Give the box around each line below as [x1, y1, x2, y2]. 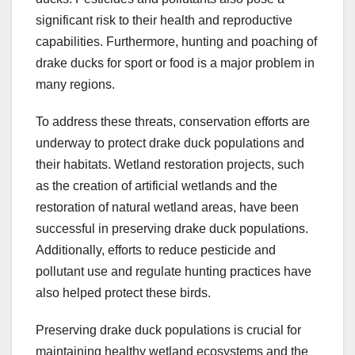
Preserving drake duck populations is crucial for [36, 323, 301, 337]
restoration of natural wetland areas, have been [36, 200, 299, 214]
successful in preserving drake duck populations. [36, 221, 308, 235]
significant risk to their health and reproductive [36, 13, 292, 27]
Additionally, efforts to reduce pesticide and [36, 242, 276, 257]
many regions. [36, 77, 115, 91]
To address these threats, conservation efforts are [36, 114, 310, 128]
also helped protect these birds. [36, 285, 211, 300]
